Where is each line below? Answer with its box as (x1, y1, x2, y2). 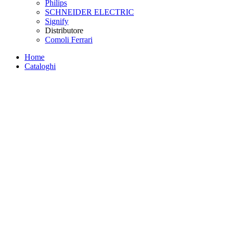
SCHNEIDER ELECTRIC (45, 7, 134, 16)
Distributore (45, 26, 83, 35)
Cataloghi (25, 61, 56, 71)
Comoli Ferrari (45, 35, 93, 44)
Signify (45, 16, 68, 26)
